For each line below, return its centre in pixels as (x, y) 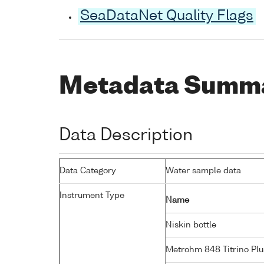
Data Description (126, 135)
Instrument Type (92, 195)
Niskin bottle (192, 225)
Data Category (88, 171)
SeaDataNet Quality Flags (167, 17)
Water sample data (203, 171)
